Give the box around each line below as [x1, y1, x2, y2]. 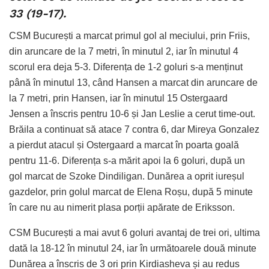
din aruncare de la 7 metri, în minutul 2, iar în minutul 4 [9, 46, 238, 56]
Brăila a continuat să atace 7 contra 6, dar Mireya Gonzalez [9, 124, 259, 134]
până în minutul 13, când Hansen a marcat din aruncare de [9, 77, 258, 88]
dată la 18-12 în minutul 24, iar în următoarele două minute [9, 243, 256, 253]
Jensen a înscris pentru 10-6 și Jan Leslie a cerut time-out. [9, 108, 255, 119]
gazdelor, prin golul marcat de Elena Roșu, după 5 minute [9, 186, 253, 197]
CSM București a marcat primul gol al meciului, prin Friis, [9, 30, 250, 41]
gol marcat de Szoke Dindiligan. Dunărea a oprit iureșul [9, 171, 244, 181]
